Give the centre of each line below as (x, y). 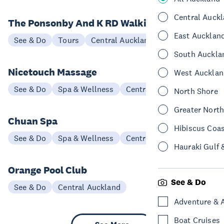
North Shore (196, 91)
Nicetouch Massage (52, 72)
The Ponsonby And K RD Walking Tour (95, 23)
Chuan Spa (33, 121)
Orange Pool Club (47, 170)
